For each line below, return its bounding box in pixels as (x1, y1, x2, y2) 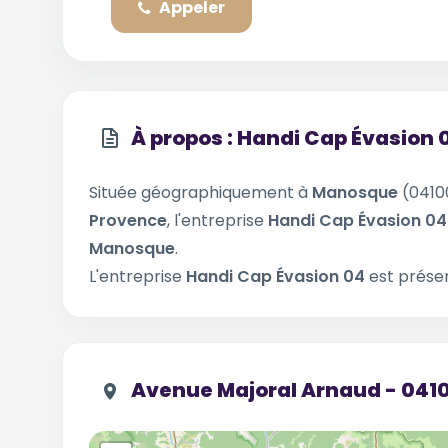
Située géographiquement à (89, 181, 312, 204)
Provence (89, 209, 167, 232)
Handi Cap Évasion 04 (186, 265, 369, 288)
